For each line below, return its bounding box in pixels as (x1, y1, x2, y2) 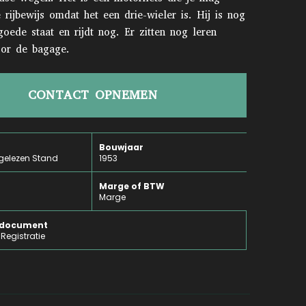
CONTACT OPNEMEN (27, 87, 158, 103)
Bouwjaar (99, 141, 144, 153)
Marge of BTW (99, 180, 165, 192)
